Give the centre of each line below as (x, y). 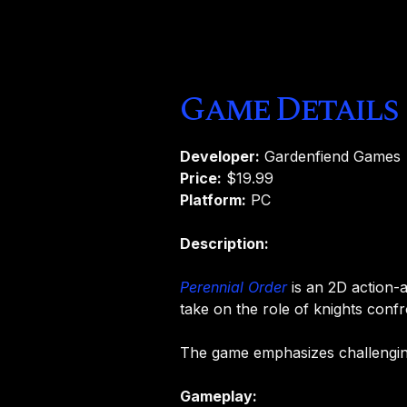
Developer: (220, 156)
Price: (201, 178)
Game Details (288, 109)
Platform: (213, 199)
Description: (225, 243)
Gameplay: (219, 396)
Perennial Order (234, 287)
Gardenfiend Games (331, 156)
